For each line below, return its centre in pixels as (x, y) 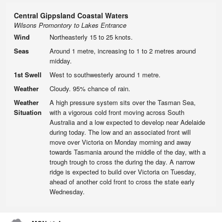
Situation (28, 112)
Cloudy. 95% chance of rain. (90, 88)
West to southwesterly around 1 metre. (105, 75)
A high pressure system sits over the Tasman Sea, (123, 102)
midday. (61, 61)
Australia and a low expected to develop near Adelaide (127, 122)
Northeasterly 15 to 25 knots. (91, 37)
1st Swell (28, 75)
